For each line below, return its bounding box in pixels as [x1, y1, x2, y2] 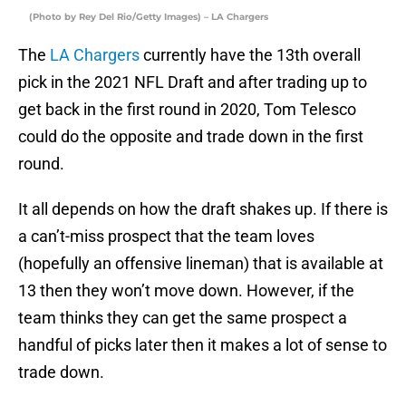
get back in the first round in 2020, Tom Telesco [18, 100, 356, 120]
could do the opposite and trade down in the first [18, 127, 363, 147]
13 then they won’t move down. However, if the [18, 281, 354, 301]
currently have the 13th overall [140, 45, 361, 65]
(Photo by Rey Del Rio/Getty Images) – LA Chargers [29, 11, 268, 24]
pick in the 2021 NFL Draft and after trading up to [18, 72, 367, 92]
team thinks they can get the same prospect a [18, 308, 347, 328]
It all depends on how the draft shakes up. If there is [18, 199, 388, 219]
